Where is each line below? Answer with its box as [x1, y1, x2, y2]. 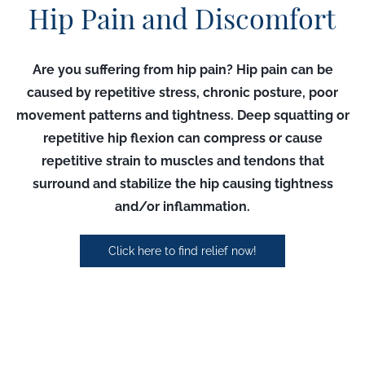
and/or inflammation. [115, 199, 250, 214]
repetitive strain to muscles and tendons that [41, 153, 324, 169]
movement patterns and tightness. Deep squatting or [15, 108, 350, 123]
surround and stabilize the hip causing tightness [32, 176, 333, 191]
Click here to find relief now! [108, 244, 257, 257]
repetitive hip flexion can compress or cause [42, 130, 323, 146]
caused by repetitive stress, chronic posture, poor [27, 85, 338, 100]
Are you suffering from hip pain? [32, 62, 236, 77]
